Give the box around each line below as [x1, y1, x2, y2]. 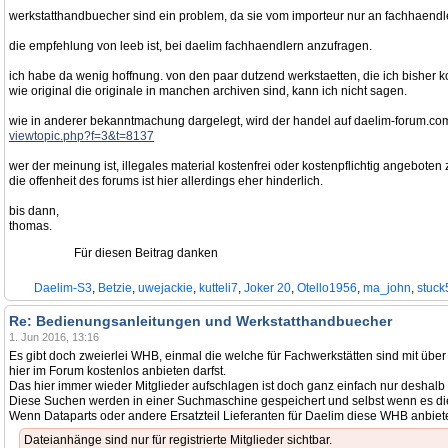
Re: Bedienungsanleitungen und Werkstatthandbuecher [9, 313, 392, 329]
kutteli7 [199, 281, 238, 295]
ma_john [363, 281, 411, 295]
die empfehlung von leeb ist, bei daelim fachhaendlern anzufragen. [9, 39, 372, 53]
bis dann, [9, 204, 59, 218]
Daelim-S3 [34, 281, 92, 295]
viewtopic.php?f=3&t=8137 [9, 129, 154, 143]
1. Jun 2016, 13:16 [9, 331, 99, 343]
